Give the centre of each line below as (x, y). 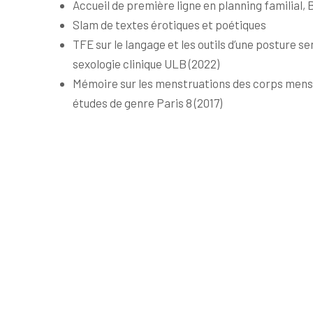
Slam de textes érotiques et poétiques (173, 24)
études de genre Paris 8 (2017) (147, 102)
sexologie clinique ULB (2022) (150, 63)
